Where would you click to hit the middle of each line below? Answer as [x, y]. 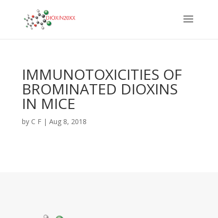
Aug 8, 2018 [68, 121]
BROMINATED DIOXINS [100, 89]
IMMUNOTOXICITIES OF [102, 74]
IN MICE [48, 103]
